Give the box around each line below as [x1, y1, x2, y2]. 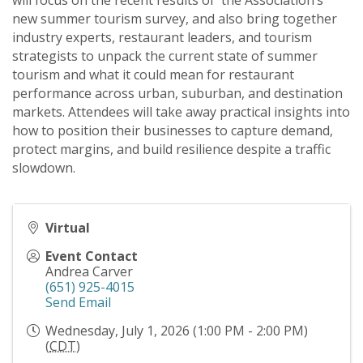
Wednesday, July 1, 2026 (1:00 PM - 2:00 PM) [45, 322, 308, 340]
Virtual [45, 219, 90, 237]
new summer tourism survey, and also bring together [12, 10, 337, 28]
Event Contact [45, 247, 138, 266]
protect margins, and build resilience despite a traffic [12, 140, 331, 159]
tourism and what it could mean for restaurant [12, 66, 294, 84]
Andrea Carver [45, 263, 133, 281]
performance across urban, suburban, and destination [12, 84, 343, 103]
